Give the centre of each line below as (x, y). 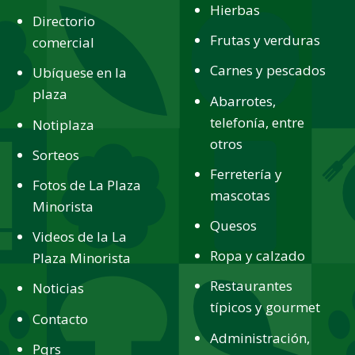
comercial (64, 43)
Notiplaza (64, 124)
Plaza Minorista (82, 258)
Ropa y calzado (258, 256)
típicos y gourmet (265, 307)
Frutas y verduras (265, 40)
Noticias (59, 288)
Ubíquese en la (80, 73)
